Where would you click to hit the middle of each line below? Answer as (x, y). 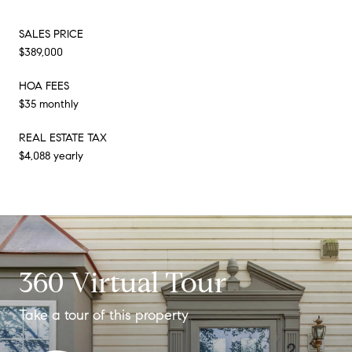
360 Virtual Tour (123, 282)
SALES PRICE (51, 34)
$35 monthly (49, 104)
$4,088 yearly (51, 156)
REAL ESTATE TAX (63, 137)
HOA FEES (44, 86)
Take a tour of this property (104, 315)
